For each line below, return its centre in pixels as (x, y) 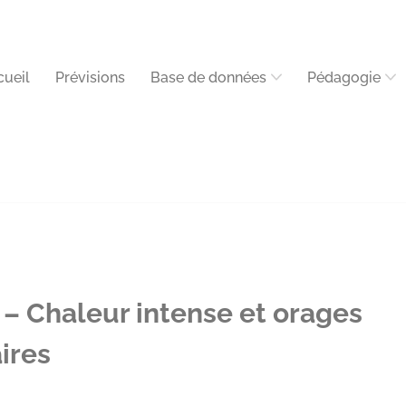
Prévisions (90, 77)
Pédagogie (344, 77)
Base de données (208, 77)
